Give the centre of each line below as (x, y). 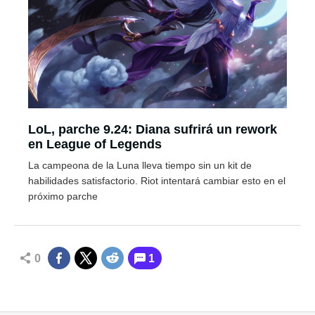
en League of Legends (95, 144)
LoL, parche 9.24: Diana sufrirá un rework (153, 129)
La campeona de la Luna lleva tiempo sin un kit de (140, 165)
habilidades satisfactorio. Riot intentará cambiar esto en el (157, 181)
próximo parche (63, 196)
